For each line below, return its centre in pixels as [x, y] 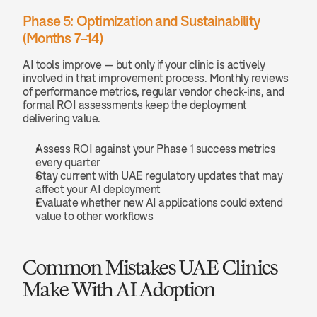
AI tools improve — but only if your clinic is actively [144, 64]
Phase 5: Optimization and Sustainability [142, 21]
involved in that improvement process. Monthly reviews [156, 78]
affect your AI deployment [98, 189]
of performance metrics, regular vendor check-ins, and [154, 91]
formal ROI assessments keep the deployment [135, 105]
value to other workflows [94, 216]
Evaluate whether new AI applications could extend [159, 202]
